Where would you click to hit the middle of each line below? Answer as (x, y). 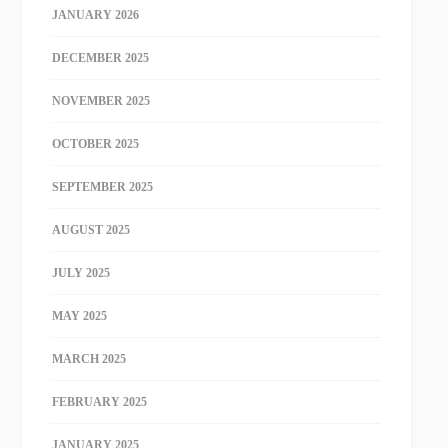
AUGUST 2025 (91, 229)
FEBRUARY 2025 (100, 401)
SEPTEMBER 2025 (103, 186)
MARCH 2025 (89, 358)
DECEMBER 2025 (101, 57)
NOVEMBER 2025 (101, 100)
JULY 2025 (81, 272)
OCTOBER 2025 (96, 143)
